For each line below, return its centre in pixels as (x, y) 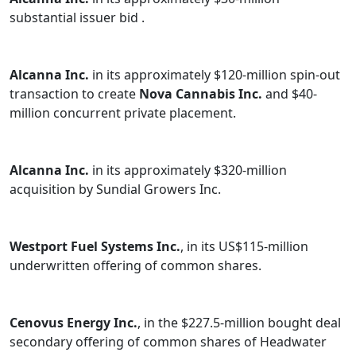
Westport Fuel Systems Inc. (95, 247)
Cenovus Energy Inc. (74, 323)
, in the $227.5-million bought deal (239, 323)
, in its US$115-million (244, 247)
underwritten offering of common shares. (135, 266)
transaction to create (74, 94)
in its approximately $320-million (188, 170)
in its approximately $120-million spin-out (215, 75)
